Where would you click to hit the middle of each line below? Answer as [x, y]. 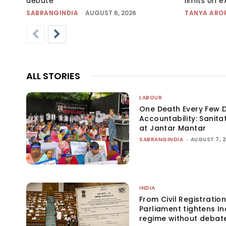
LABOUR [151, 98]
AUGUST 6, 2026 [111, 13]
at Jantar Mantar [173, 128]
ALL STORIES [53, 76]
